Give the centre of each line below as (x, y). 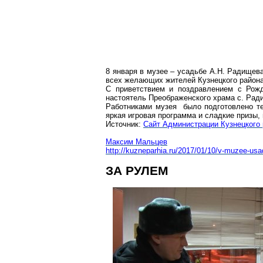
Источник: (124, 124)
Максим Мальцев (136, 142)
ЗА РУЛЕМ (137, 171)
